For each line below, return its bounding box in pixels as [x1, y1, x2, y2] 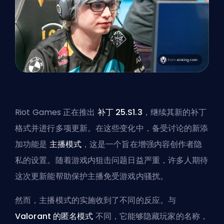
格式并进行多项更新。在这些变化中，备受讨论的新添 [15, 122, 208, 134]
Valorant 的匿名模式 [15, 210, 93, 222]
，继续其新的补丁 [142, 106, 207, 118]
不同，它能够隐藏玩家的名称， [93, 210, 208, 222]
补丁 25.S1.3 [97, 106, 142, 118]
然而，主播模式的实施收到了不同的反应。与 [15, 194, 176, 206]
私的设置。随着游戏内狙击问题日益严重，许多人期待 [15, 154, 208, 166]
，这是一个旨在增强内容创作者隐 [81, 138, 202, 150]
